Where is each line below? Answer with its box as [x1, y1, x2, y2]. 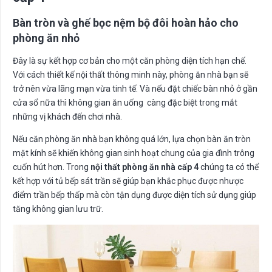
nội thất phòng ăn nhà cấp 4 [90, 161, 199, 172]
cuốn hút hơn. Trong [13, 161, 90, 172]
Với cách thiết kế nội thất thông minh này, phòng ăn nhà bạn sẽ [13, 69, 248, 80]
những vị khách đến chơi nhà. [13, 111, 122, 121]
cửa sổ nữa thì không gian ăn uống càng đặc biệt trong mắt [13, 97, 237, 107]
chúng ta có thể [199, 161, 259, 172]
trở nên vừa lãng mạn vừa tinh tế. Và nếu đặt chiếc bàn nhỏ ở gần [13, 83, 257, 93]
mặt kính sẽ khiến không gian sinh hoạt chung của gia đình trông [13, 148, 254, 158]
